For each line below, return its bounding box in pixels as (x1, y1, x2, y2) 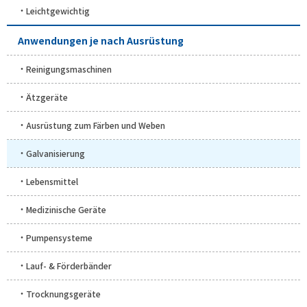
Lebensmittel (26, 175, 78, 187)
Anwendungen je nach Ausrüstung (18, 33, 184, 47)
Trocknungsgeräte (26, 287, 101, 299)
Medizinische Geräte (26, 203, 106, 215)
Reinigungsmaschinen (26, 62, 112, 75)
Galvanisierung (26, 147, 85, 159)
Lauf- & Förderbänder (26, 259, 112, 271)
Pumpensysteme (26, 231, 93, 243)
